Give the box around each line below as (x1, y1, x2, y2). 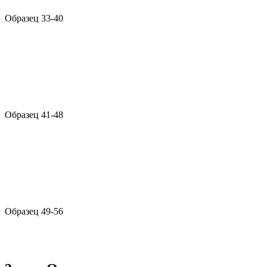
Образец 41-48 (5, 110, 63, 120)
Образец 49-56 (5, 206, 63, 217)
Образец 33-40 (5, 13, 63, 24)
